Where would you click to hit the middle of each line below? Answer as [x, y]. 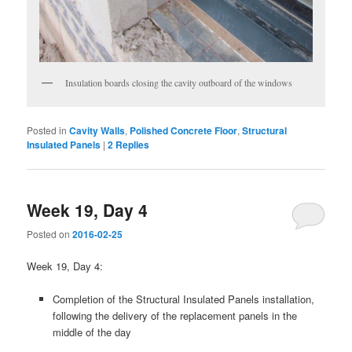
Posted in [47, 130]
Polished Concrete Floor [184, 131]
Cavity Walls [97, 131]
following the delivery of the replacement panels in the [174, 316]
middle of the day [92, 332]
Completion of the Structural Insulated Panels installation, [183, 299]
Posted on [50, 233]
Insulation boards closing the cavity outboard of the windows [179, 83]
